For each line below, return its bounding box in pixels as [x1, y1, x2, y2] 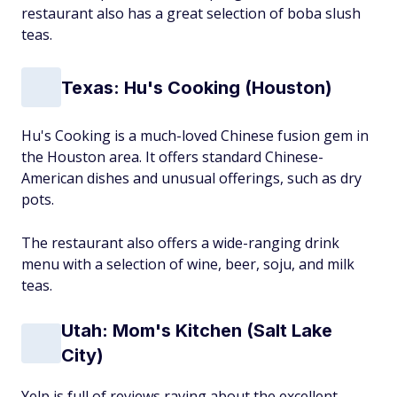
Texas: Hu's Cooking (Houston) [61, 76, 332, 98]
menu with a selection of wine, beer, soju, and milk [21, 254, 354, 274]
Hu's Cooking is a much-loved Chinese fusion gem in [21, 126, 369, 145]
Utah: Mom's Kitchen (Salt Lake [61, 320, 332, 341]
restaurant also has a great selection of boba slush [21, 4, 361, 23]
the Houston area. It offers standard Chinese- [21, 147, 323, 167]
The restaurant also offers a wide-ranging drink [21, 233, 339, 253]
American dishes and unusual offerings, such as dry [21, 168, 362, 188]
